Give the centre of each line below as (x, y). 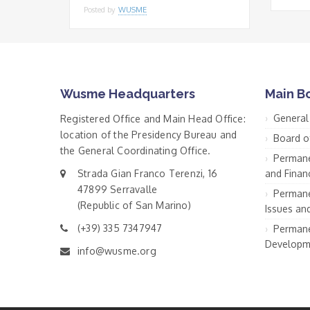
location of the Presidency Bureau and (149, 134)
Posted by (100, 9)
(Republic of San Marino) (134, 205)
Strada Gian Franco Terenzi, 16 (147, 173)
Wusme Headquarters (128, 93)
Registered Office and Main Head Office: (153, 118)
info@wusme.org (117, 250)
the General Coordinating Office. (136, 150)
